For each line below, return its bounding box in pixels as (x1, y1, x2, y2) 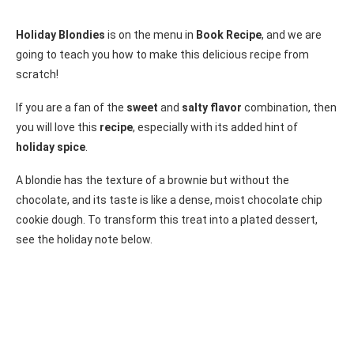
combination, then (242, 101, 337, 115)
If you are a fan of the (16, 101, 126, 115)
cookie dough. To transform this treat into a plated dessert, (16, 213, 318, 227)
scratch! (16, 68, 58, 81)
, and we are (262, 28, 322, 42)
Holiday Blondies (16, 28, 105, 42)
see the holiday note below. (16, 233, 153, 247)
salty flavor (182, 101, 242, 115)
